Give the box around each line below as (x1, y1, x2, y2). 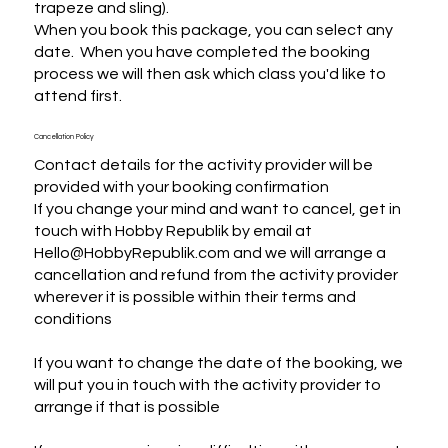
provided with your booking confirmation (33, 178, 329, 195)
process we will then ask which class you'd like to (33, 65, 386, 82)
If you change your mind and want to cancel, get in (33, 200, 401, 217)
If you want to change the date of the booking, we (33, 354, 403, 371)
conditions (33, 310, 112, 327)
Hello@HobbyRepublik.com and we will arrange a (33, 244, 386, 261)
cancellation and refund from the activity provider (33, 266, 398, 283)
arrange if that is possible (33, 398, 220, 415)
